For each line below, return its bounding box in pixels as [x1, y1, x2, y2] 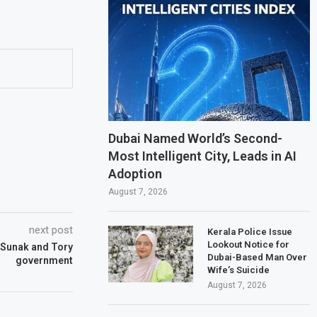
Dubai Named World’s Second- [108, 130, 283, 146]
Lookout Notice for [207, 238, 290, 250]
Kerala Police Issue [207, 226, 293, 237]
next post [29, 223, 74, 236]
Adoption [108, 166, 163, 181]
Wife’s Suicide [207, 264, 270, 275]
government [16, 254, 74, 266]
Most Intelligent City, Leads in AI [108, 148, 297, 163]
